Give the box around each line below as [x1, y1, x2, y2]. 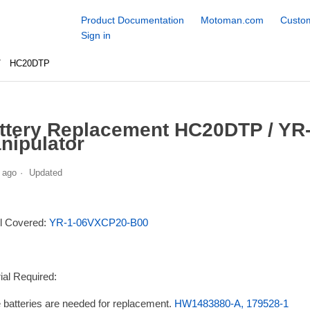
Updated [28, 167, 62, 178]
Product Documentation [80, 15, 184, 26]
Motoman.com [200, 15, 264, 26]
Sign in [80, 30, 111, 41]
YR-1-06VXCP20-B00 [48, 216, 148, 228]
